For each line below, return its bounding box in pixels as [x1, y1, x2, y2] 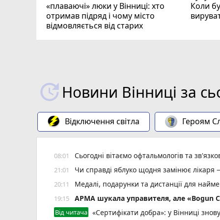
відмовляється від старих [46, 20, 143, 31]
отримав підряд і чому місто [46, 10, 155, 21]
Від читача [55, 208, 87, 217]
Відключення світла [65, 116, 139, 127]
